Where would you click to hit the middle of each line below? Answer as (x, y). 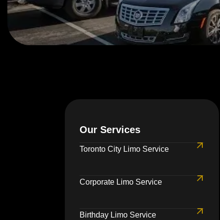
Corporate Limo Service (121, 182)
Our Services (110, 130)
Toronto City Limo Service (124, 149)
